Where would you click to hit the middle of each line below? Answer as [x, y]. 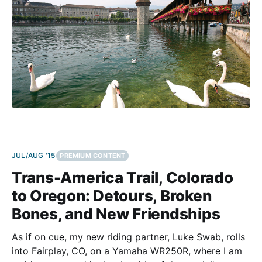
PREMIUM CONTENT [93, 156]
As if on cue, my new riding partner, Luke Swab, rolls [128, 237]
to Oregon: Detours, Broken [112, 196]
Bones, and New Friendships [116, 214]
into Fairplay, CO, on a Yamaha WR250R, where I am [127, 251]
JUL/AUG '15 [34, 156]
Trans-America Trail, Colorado [123, 178]
